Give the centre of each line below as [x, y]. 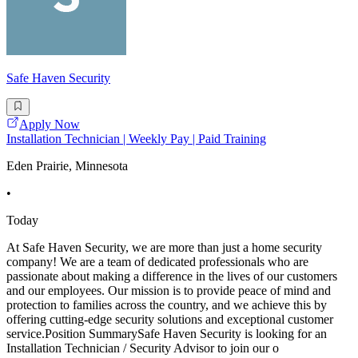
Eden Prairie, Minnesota [67, 166]
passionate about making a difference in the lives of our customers [172, 276]
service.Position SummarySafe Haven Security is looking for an [167, 334]
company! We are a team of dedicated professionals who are [157, 262]
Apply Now [50, 125]
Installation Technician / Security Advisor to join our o [143, 348]
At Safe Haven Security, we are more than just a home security [164, 248]
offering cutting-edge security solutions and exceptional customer [170, 320]
